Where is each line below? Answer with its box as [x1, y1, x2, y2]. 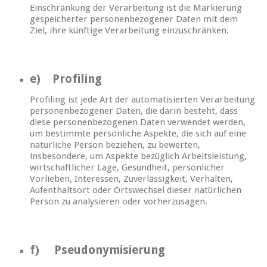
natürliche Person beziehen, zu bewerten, [30, 139, 200, 151]
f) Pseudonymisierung [30, 243, 165, 257]
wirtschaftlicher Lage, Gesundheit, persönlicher [30, 162, 225, 173]
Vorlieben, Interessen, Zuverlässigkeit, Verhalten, [30, 173, 233, 185]
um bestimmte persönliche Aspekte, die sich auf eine [30, 128, 246, 139]
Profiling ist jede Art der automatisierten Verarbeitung [30, 94, 255, 105]
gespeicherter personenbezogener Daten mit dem [30, 14, 238, 25]
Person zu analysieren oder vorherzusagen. [30, 196, 207, 207]
